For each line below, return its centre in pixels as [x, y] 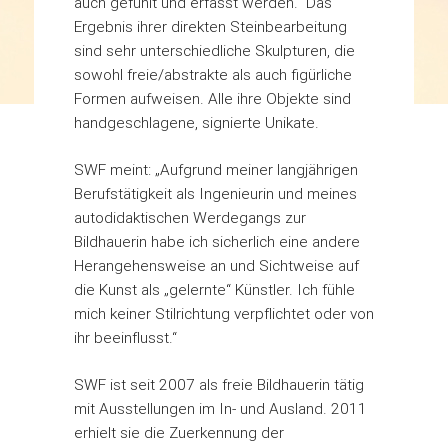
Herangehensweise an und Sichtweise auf [216, 265]
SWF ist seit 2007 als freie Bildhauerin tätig [218, 384]
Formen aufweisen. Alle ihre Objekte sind [212, 98]
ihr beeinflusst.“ [125, 337]
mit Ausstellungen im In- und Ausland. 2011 [220, 408]
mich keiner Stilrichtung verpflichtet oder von [223, 313]
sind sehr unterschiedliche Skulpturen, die [214, 50]
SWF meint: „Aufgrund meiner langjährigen [215, 169]
